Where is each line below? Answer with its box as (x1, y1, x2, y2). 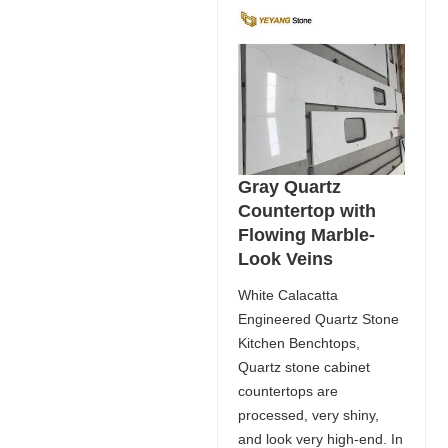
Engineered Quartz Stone (237, 310, 399, 327)
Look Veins (237, 248, 333, 269)
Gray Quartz (237, 176, 341, 197)
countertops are (237, 382, 338, 399)
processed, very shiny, (237, 406, 379, 423)
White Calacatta (237, 286, 338, 303)
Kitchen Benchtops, (237, 334, 360, 351)
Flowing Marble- (237, 224, 375, 245)
